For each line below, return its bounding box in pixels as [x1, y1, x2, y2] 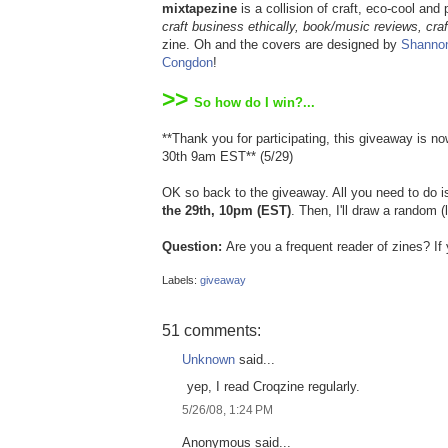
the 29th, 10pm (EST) [162, 203, 291, 218]
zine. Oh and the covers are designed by [162, 37, 397, 52]
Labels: [162, 274, 200, 286]
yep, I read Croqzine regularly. [187, 378, 360, 394]
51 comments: [162, 322, 261, 339]
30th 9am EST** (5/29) [162, 149, 293, 164]
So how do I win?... [194, 95, 315, 110]
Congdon [162, 55, 213, 70]
